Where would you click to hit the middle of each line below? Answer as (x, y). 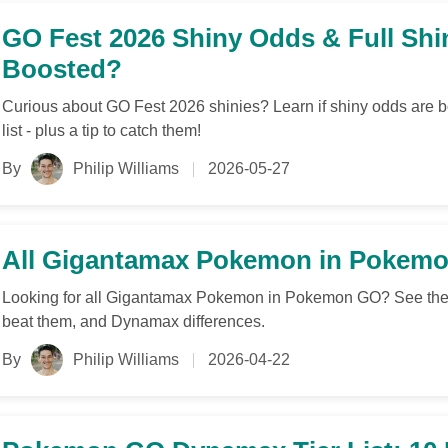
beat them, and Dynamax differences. (133, 321)
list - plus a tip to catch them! (101, 130)
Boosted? (62, 69)
